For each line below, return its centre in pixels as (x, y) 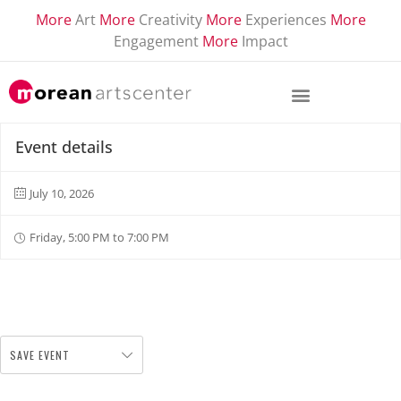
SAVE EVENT (40, 355)
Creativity (170, 20)
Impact (264, 41)
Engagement (156, 41)
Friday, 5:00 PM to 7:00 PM (99, 237)
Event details (64, 147)
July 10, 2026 (62, 193)
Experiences (286, 20)
